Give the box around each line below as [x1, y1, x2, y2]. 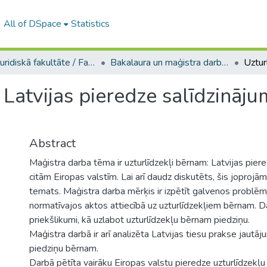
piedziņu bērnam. [29, 242, 98, 255]
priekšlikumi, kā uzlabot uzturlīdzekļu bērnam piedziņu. [29, 213, 250, 226]
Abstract [29, 135, 76, 151]
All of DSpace [3, 17, 61, 30]
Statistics [70, 17, 110, 30]
